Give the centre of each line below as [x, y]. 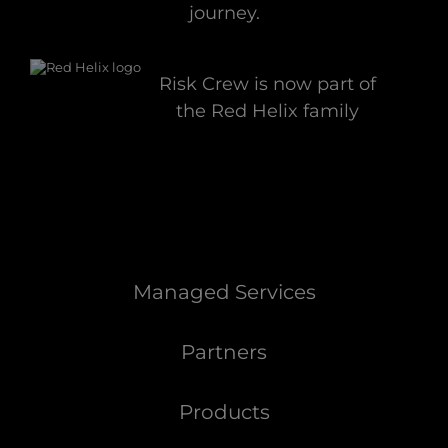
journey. [224, 13]
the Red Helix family [267, 111]
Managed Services [224, 292]
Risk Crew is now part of [267, 84]
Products [224, 412]
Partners [224, 352]
